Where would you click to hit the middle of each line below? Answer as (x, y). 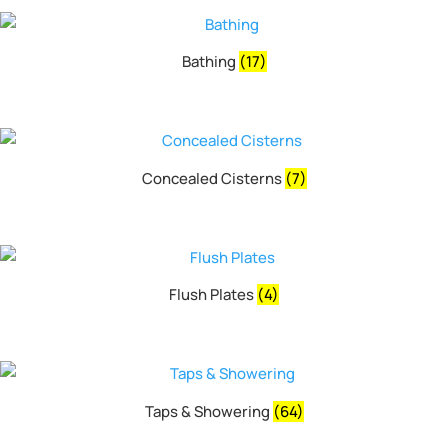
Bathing (210, 62)
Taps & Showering (208, 411)
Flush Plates (213, 295)
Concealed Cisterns (213, 178)
